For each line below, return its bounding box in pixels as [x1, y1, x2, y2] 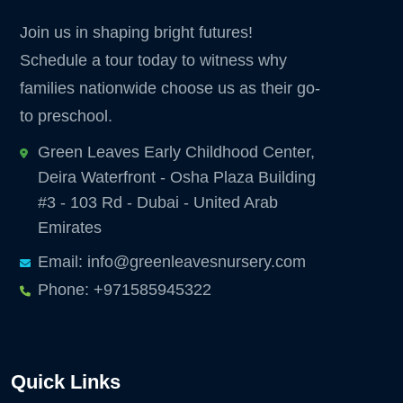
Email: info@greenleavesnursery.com [38, 252, 306, 271]
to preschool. [20, 106, 112, 125]
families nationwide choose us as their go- [20, 78, 320, 97]
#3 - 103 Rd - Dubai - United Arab [38, 193, 278, 211]
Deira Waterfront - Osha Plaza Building [38, 167, 316, 186]
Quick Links [11, 370, 121, 393]
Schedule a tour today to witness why [20, 50, 287, 69]
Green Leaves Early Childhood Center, [38, 142, 315, 161]
